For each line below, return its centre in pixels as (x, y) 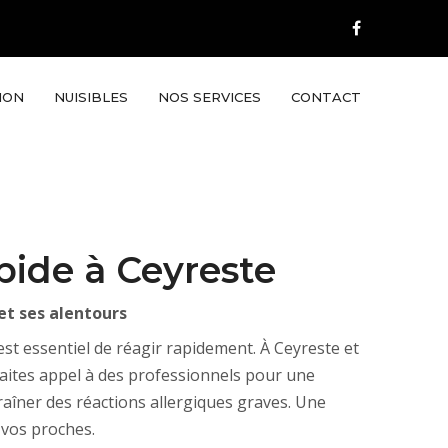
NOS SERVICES (209, 97)
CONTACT (326, 97)
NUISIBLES (91, 97)
